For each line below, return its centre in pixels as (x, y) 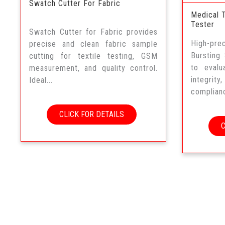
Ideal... (41, 80)
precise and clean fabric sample (94, 44)
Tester (203, 24)
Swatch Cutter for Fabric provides (94, 32)
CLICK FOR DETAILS (92, 115)
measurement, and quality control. (94, 68)
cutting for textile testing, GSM (94, 56)
